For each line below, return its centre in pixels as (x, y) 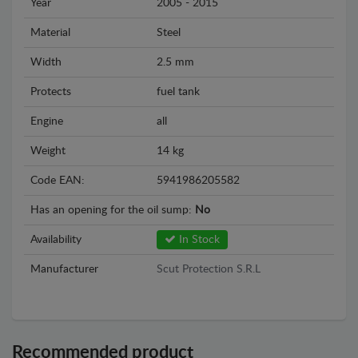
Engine (47, 121)
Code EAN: (58, 181)
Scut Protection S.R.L (209, 269)
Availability (56, 240)
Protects (51, 92)
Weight (48, 151)
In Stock (198, 240)
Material (50, 33)
